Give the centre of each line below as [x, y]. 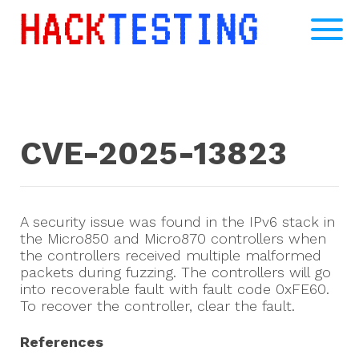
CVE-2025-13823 [153, 154]
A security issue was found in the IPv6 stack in [177, 222]
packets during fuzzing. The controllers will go [175, 272]
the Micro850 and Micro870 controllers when [173, 239]
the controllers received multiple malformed [171, 256]
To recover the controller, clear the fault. [157, 306]
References [62, 342]
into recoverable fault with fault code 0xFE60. [175, 289]
